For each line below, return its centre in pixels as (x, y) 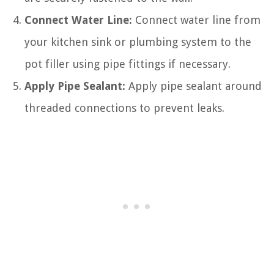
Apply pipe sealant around (194, 86)
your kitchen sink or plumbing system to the (138, 42)
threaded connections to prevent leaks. (124, 108)
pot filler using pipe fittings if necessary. (128, 64)
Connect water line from (196, 20)
